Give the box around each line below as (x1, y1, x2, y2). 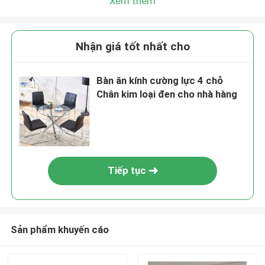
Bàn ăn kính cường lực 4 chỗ (96, 75, 224, 87)
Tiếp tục (107, 164, 146, 177)
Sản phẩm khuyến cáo (10, 223, 109, 235)
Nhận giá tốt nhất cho (75, 40, 190, 54)
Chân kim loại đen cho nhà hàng (96, 88, 238, 101)
